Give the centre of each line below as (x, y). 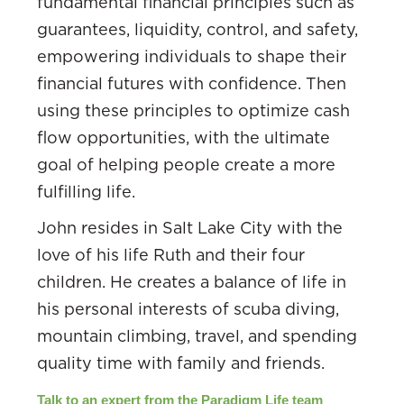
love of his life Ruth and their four (171, 254)
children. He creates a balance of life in (192, 281)
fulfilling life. (86, 191)
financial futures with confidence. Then (192, 83)
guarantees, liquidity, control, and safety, (197, 29)
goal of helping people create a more (186, 164)
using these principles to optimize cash (193, 110)
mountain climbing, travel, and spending (197, 335)
